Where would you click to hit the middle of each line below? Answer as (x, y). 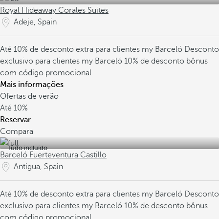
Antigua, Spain (38, 167)
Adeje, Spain (35, 22)
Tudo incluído (27, 148)
